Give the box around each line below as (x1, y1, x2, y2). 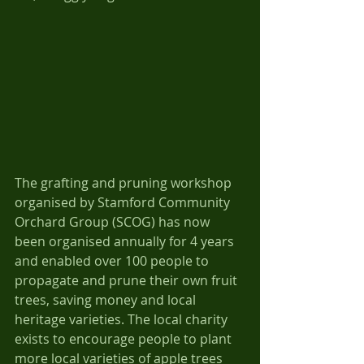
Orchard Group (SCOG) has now (15, 212, 213, 231)
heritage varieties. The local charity (15, 310, 231, 328)
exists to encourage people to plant (15, 329, 235, 348)
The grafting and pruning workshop (15, 173, 235, 192)
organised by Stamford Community (15, 193, 233, 211)
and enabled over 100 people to (15, 251, 212, 270)
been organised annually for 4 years (15, 232, 237, 250)
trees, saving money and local (15, 290, 199, 309)
